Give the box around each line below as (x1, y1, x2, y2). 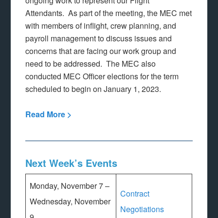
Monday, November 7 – (30, 180, 110, 191)
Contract (120, 187, 150, 199)
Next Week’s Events (25, 155, 118, 170)
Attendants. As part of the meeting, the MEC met (25, 7, 192, 18)
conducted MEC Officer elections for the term (25, 70, 179, 82)
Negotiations (120, 203, 164, 215)
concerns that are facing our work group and (25, 45, 177, 56)
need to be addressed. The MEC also (25, 57, 156, 69)
